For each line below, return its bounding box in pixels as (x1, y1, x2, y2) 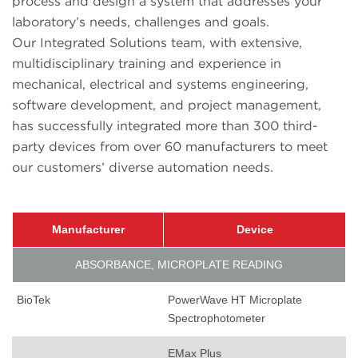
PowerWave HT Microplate (168, 293, 302, 307)
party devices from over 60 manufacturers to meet (12, 139, 328, 155)
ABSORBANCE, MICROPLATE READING (75, 258, 283, 272)
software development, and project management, (12, 97, 321, 113)
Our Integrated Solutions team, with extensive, (12, 35, 302, 51)
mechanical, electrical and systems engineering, (12, 77, 308, 93)
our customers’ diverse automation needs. (12, 160, 273, 176)
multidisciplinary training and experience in (12, 56, 281, 72)
